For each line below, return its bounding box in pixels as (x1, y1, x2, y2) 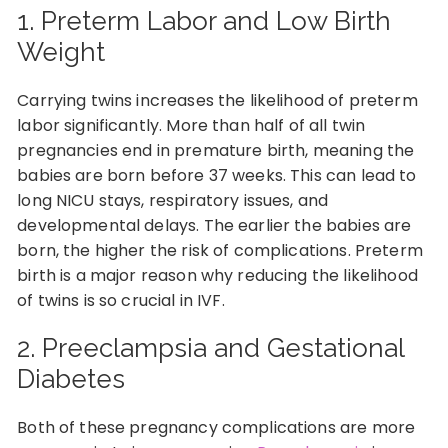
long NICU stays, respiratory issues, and (17, 189, 329, 212)
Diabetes (17, 364, 126, 394)
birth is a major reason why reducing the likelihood (17, 264, 418, 287)
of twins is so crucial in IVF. (17, 289, 225, 312)
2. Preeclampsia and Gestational (17, 333, 405, 363)
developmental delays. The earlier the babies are (17, 214, 412, 237)
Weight (17, 37, 106, 67)
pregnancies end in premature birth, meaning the (17, 139, 415, 162)
